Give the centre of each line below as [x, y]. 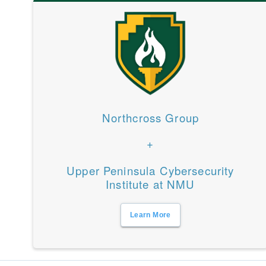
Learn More [151, 215]
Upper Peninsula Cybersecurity [151, 171]
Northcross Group [151, 118]
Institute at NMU [151, 184]
